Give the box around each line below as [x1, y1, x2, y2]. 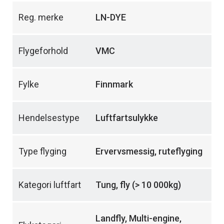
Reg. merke [18, 12, 63, 23]
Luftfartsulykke [95, 112, 158, 123]
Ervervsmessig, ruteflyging [95, 146, 202, 157]
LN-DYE [95, 12, 126, 23]
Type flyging [18, 146, 66, 157]
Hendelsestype [18, 112, 79, 123]
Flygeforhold [18, 45, 68, 56]
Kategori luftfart [18, 179, 81, 190]
